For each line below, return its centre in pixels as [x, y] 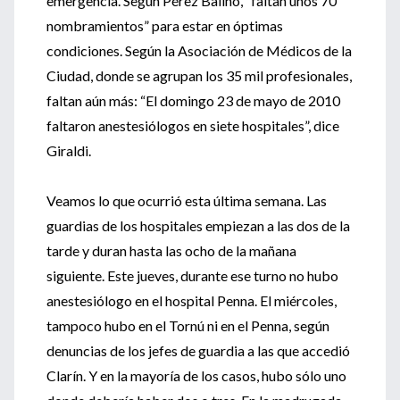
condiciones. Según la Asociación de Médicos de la [199, 50]
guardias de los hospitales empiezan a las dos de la [198, 225]
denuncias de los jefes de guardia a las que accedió [198, 350]
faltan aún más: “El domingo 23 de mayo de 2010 [193, 100]
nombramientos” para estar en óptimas [165, 25]
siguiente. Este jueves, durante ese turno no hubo [192, 275]
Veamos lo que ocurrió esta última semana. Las [187, 200]
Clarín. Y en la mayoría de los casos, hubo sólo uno [196, 375]
